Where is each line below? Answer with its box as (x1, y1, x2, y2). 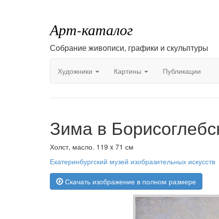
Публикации (163, 66, 201, 76)
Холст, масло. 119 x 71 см (50, 142, 133, 152)
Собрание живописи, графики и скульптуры (50, 42, 208, 53)
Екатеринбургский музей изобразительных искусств (50, 156, 215, 166)
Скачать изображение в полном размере (63, 176, 196, 186)
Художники (58, 66, 94, 76)
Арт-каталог (50, 20, 133, 39)
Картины (114, 66, 143, 76)
